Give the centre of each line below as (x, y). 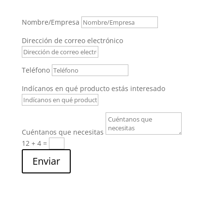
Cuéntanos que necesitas (62, 132)
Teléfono (36, 70)
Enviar (46, 161)
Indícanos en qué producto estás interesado (93, 88)
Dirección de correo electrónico (72, 40)
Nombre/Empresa (50, 22)
